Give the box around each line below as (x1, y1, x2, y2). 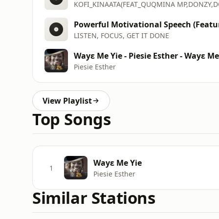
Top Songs (32, 108, 111, 130)
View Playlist (43, 95, 92, 106)
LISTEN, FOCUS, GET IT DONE (74, 30, 169, 40)
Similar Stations (32, 187, 155, 209)
